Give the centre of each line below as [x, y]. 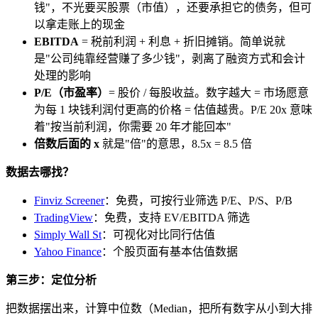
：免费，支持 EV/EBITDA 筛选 [171, 218]
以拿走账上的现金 [79, 25]
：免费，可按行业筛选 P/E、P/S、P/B [198, 201]
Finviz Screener [69, 201]
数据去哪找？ [40, 172]
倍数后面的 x [67, 144]
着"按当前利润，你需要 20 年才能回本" [133, 127]
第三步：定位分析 [51, 280]
